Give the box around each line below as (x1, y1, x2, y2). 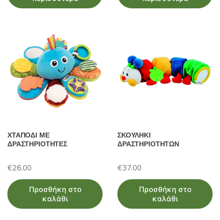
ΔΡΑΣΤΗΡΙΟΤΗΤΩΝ (117, 139, 180, 148)
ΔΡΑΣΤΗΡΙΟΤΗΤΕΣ (7, 139, 68, 148)
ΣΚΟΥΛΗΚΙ (117, 130, 151, 139)
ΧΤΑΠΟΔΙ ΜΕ (7, 130, 50, 139)
